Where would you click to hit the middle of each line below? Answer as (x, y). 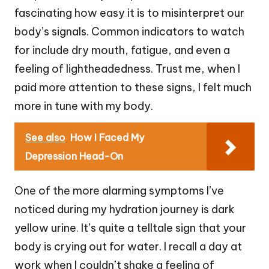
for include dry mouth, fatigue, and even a (122, 50)
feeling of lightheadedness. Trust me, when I (127, 68)
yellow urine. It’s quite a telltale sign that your (130, 228)
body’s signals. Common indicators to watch (129, 31)
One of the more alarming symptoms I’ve (119, 190)
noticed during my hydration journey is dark (125, 209)
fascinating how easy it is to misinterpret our (129, 13)
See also (45, 137)
